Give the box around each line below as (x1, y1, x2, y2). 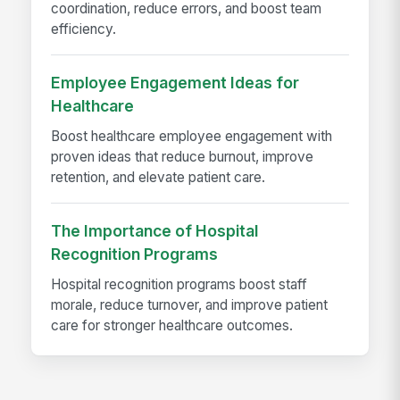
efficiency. (51, 20, 117, 37)
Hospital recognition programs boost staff (51, 275, 308, 293)
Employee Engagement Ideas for (51, 73, 300, 93)
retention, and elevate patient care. (51, 168, 266, 186)
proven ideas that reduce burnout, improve (51, 147, 314, 165)
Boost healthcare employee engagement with (51, 127, 333, 145)
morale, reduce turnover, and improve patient (51, 296, 329, 313)
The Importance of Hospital (51, 221, 259, 241)
